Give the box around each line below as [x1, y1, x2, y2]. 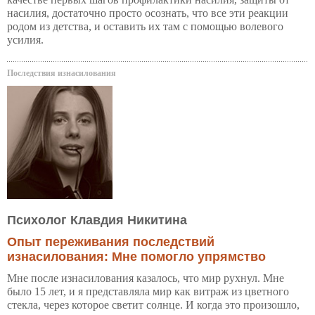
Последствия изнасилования [7, 67, 116, 78]
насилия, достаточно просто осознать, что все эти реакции [7, 6, 288, 19]
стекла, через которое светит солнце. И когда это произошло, [7, 298, 300, 311]
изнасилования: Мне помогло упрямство [7, 249, 266, 264]
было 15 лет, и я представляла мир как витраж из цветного [7, 285, 289, 297]
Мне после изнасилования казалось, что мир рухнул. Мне [7, 271, 284, 284]
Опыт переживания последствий [7, 234, 214, 249]
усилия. [7, 33, 44, 46]
